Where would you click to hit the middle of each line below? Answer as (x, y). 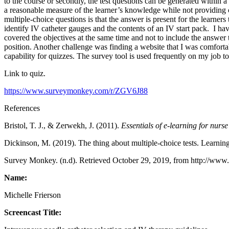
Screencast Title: (33, 212)
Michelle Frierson (32, 195)
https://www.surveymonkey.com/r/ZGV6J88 (76, 90)
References (22, 108)
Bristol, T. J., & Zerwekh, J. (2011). (63, 125)
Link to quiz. (25, 73)
